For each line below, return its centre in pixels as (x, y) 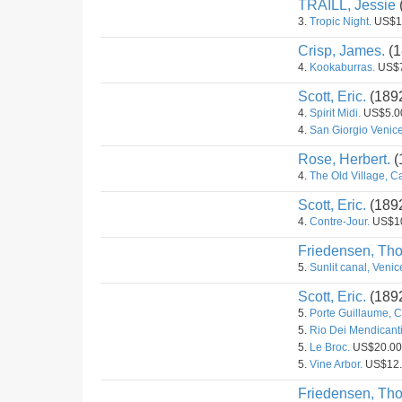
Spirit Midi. (335, 113)
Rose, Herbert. (344, 159)
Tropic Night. (341, 22)
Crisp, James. (341, 51)
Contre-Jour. (340, 222)
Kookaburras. (342, 67)
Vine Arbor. (336, 364)
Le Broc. (330, 347)
